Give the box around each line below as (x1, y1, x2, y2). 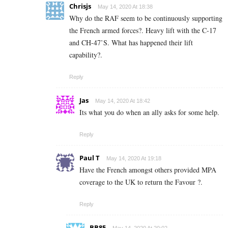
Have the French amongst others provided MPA (79, 165, 216, 175)
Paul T (79, 153, 100, 163)
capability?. (69, 50, 102, 60)
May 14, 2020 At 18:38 (98, 4, 153, 10)
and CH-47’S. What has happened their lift (69, 38, 193, 48)
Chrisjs (69, 2, 91, 11)
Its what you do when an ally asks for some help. (79, 107, 219, 118)
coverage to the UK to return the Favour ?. (79, 177, 203, 187)
